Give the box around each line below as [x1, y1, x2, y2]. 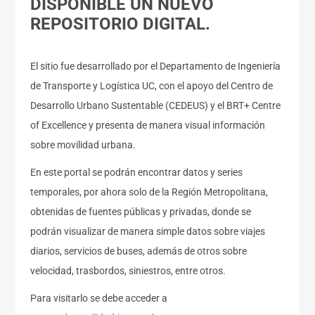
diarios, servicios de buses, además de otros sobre [30, 245, 247, 257]
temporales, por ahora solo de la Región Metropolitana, [30, 186, 271, 198]
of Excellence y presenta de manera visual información [30, 119, 266, 131]
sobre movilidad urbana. [30, 139, 136, 150]
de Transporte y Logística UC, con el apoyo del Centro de [30, 79, 274, 91]
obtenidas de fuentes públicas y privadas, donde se [30, 206, 252, 218]
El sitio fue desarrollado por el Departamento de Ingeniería [30, 60, 281, 72]
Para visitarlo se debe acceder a [30, 292, 168, 304]
